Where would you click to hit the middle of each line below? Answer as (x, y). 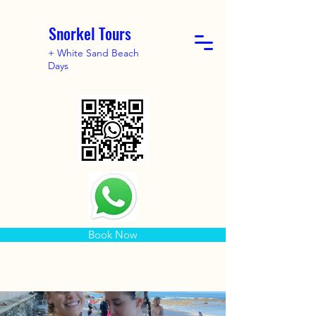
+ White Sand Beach (93, 53)
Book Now (113, 235)
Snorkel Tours (90, 33)
